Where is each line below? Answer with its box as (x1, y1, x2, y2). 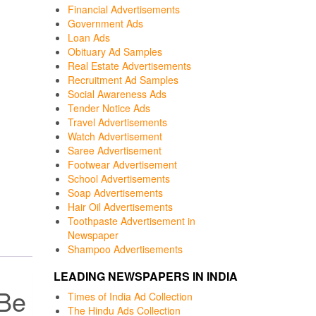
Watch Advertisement (68, 129, 162, 143)
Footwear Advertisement (68, 157, 177, 171)
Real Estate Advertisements (68, 59, 191, 73)
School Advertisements (68, 171, 170, 186)
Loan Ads (68, 30, 110, 44)
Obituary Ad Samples (68, 44, 162, 59)
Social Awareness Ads (68, 87, 166, 101)
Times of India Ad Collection (68, 289, 193, 303)
